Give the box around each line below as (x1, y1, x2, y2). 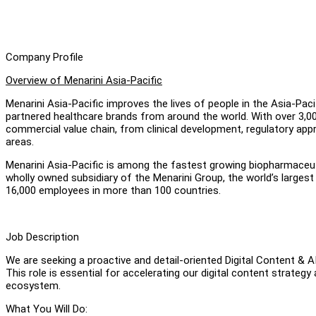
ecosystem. (6, 279, 61, 292)
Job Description (6, 230, 79, 243)
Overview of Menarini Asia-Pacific (6, 73, 162, 87)
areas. (6, 135, 37, 148)
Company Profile (6, 50, 83, 63)
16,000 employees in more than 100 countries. (6, 183, 224, 197)
